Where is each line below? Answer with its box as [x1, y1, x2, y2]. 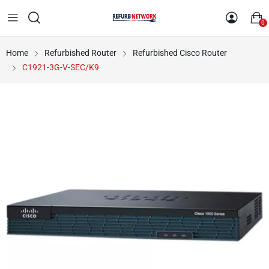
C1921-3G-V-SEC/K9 [22, 62, 99, 72]
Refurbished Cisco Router [133, 48, 227, 58]
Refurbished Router [44, 48, 116, 58]
